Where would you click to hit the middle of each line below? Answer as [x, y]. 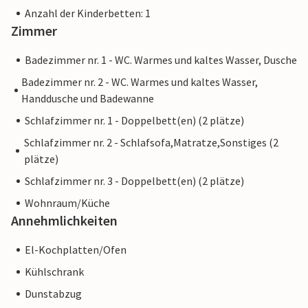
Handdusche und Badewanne [87, 99]
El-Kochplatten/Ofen [76, 250]
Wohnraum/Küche [67, 203]
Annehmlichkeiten [64, 221]
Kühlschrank [54, 272]
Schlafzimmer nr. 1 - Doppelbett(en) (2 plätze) [134, 121]
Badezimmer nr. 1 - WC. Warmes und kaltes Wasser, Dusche [161, 60]
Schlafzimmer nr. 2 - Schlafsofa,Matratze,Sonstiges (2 [151, 143]
